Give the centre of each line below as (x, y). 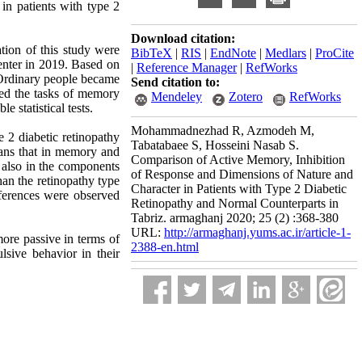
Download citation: (183, 38)
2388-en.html (165, 247)
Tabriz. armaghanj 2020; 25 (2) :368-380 (235, 218)
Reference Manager (187, 67)
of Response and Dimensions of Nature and (242, 174)
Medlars (286, 53)
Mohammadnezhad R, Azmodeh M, (223, 130)
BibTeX (152, 53)
